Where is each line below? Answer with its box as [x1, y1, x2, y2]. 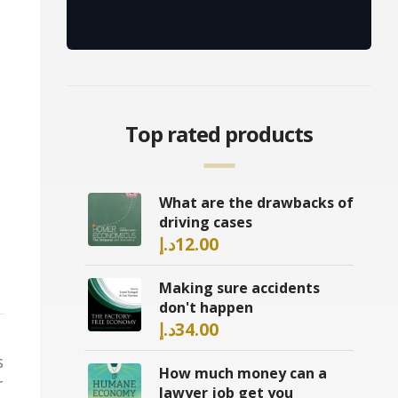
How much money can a [159, 363, 327, 384]
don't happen [159, 298, 253, 318]
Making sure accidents [159, 278, 320, 298]
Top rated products [124, 119, 314, 149]
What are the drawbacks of [159, 193, 354, 213]
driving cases [159, 212, 252, 233]
